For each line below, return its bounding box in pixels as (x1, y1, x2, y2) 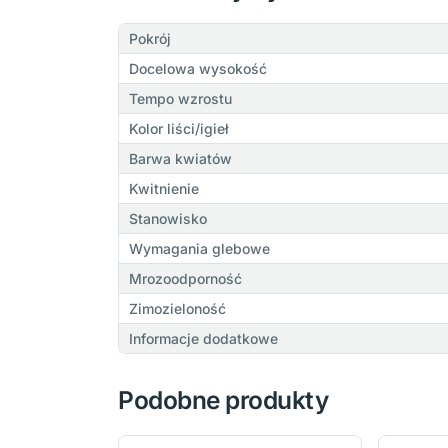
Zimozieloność (128, 300, 226, 318)
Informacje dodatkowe (128, 330, 278, 348)
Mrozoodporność (128, 270, 242, 288)
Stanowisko (128, 210, 207, 228)
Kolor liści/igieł (128, 120, 229, 138)
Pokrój (128, 30, 171, 48)
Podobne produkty (118, 385, 329, 416)
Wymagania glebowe (128, 240, 270, 258)
